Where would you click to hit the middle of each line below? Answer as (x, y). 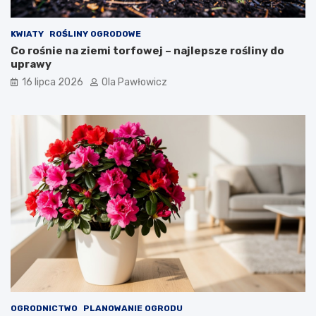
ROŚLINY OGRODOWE (95, 34)
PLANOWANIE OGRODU (133, 309)
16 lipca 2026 (53, 83)
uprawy (31, 65)
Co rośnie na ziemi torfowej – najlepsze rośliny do (147, 51)
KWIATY (27, 34)
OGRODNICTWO (44, 309)
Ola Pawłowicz (134, 83)
